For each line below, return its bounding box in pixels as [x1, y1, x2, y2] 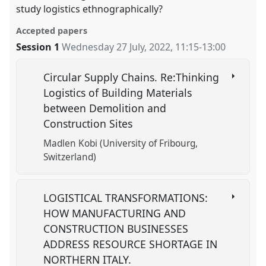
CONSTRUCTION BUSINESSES [43, 221, 189, 236]
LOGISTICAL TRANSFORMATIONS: [43, 190, 208, 205]
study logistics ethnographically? [16, 2, 163, 16]
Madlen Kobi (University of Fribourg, [43, 137, 198, 150]
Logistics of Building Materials [43, 85, 192, 100]
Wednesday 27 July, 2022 [62, 40, 171, 54]
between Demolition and [43, 101, 167, 116]
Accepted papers [16, 25, 88, 37]
